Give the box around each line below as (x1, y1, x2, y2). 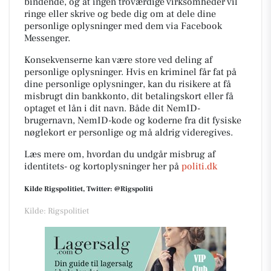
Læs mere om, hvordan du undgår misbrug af (24, 148, 215, 160)
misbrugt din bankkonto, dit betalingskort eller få (24, 90, 233, 102)
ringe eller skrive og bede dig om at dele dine (24, 7, 216, 20)
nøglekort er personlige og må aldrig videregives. (24, 126, 233, 139)
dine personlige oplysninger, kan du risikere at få (24, 77, 231, 90)
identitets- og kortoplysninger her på (24, 160, 181, 172)
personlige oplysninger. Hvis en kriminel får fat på (24, 65, 237, 78)
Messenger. (24, 31, 70, 44)
